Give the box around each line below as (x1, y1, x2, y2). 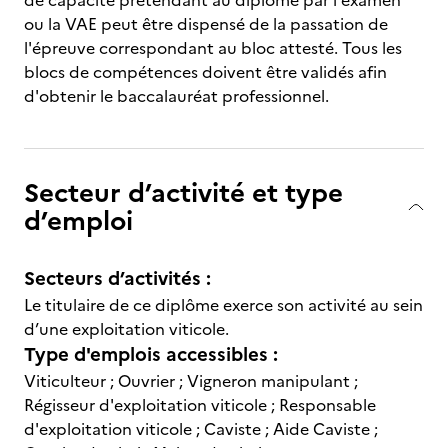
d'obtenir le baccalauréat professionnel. (24, 84, 329, 108)
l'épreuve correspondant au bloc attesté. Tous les (24, 36, 402, 60)
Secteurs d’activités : (24, 264, 211, 293)
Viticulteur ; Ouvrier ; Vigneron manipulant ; (24, 369, 358, 393)
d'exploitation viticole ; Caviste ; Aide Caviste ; (24, 417, 378, 441)
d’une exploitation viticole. (24, 317, 229, 341)
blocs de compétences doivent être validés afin (24, 60, 387, 84)
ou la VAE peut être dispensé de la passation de (24, 12, 388, 36)
